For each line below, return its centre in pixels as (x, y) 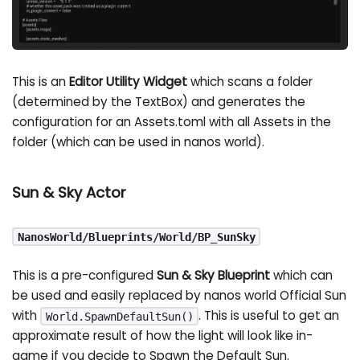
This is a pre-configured (85, 276)
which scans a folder (250, 81)
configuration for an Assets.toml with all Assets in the (172, 121)
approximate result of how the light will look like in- (163, 336)
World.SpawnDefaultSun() (119, 316)
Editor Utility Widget (129, 81)
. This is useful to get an (269, 316)
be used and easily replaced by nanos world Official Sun (180, 296)
